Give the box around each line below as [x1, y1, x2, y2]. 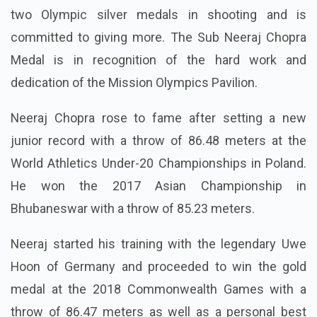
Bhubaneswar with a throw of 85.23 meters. [11, 201, 255, 217]
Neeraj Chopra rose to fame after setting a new [11, 110, 306, 126]
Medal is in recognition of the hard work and [11, 52, 306, 68]
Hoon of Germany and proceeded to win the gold [11, 259, 306, 275]
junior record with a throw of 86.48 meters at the [11, 133, 306, 149]
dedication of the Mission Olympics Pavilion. [11, 75, 258, 91]
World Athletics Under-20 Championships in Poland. [11, 156, 306, 171]
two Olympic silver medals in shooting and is [11, 7, 306, 23]
